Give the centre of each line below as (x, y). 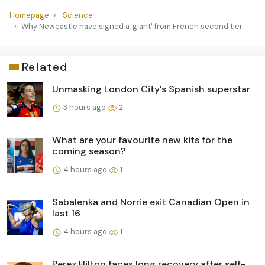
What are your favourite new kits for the (142, 140)
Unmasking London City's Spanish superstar (151, 89)
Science (78, 15)
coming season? (89, 151)
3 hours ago (85, 107)
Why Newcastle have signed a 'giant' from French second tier (132, 26)
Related (45, 67)
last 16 (66, 213)
